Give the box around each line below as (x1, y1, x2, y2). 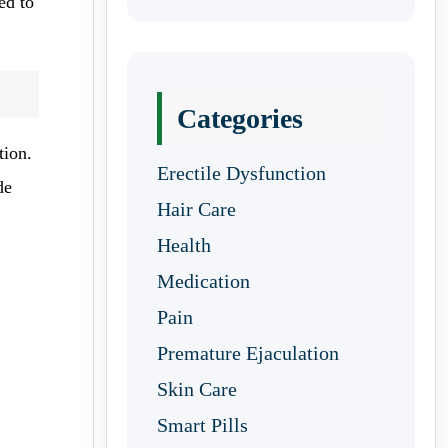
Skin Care (157, 378, 237, 400)
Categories (177, 103, 303, 134)
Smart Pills (157, 414, 248, 436)
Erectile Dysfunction (157, 162, 326, 184)
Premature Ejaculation (157, 342, 339, 364)
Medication (157, 270, 250, 292)
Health (157, 234, 211, 256)
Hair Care (157, 198, 236, 220)
